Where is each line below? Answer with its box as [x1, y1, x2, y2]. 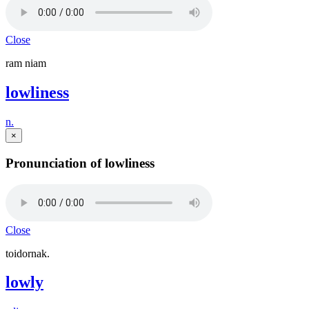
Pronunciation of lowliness [6, 155, 154, 170]
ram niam [6, 57, 46, 70]
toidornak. [6, 247, 50, 259]
